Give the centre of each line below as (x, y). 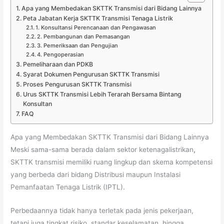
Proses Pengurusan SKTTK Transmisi (77, 84)
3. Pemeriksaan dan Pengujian (77, 46)
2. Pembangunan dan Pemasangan (83, 37)
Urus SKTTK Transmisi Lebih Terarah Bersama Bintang (102, 94)
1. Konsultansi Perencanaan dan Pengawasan (95, 28)
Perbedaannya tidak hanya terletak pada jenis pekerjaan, (102, 210)
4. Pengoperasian (60, 55)
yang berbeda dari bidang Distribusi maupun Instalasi (96, 174)
